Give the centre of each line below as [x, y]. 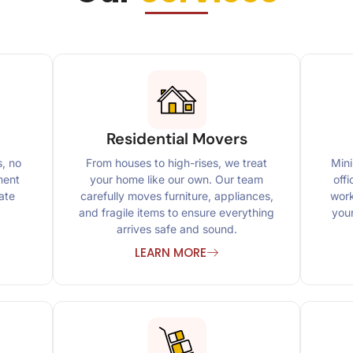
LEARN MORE [171, 253]
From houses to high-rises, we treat [176, 163]
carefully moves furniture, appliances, [176, 196]
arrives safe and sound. [176, 229]
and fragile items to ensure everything [176, 213]
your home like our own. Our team [176, 180]
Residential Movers [176, 138]
